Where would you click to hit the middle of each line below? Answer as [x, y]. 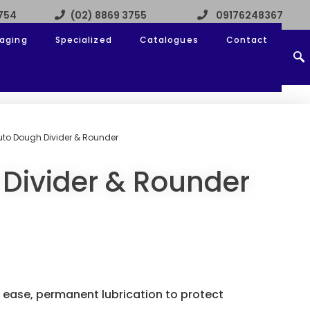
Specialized [83, 40]
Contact [247, 40]
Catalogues [169, 40]
